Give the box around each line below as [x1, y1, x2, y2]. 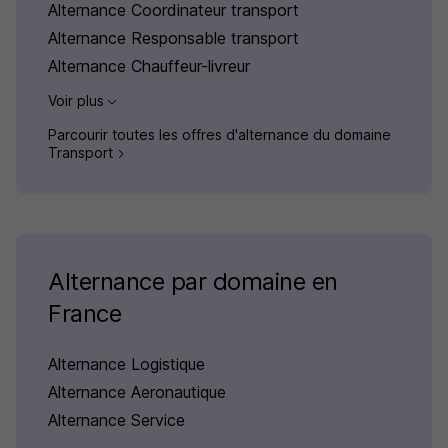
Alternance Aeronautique [48, 382, 226, 403]
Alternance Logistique [48, 354, 205, 375]
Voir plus [48, 92, 108, 109]
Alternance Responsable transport [48, 28, 299, 48]
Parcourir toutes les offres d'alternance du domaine [48, 126, 391, 144]
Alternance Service [48, 410, 185, 431]
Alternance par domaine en [48, 267, 338, 297]
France [48, 299, 122, 329]
